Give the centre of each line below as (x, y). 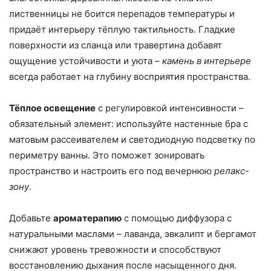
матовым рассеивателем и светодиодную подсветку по (132, 140)
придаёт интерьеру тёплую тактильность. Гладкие (122, 30)
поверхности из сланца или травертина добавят (116, 45)
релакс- (232, 171)
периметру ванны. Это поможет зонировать (107, 155)
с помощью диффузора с (177, 218)
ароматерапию (87, 218)
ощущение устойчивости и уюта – (86, 61)
